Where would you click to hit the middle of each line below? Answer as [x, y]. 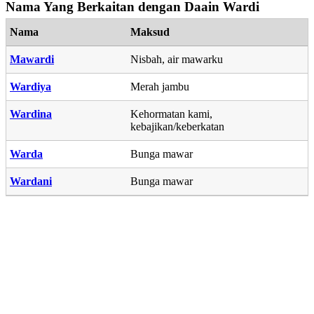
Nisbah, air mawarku [177, 59]
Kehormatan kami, [171, 114]
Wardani [31, 181]
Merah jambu [160, 86]
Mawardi [32, 59]
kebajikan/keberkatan [177, 126]
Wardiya [30, 86]
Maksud [150, 32]
